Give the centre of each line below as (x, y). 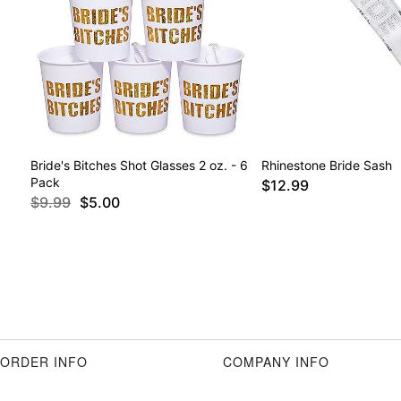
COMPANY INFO (276, 362)
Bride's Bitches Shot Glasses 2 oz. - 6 (139, 166)
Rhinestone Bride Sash (326, 166)
